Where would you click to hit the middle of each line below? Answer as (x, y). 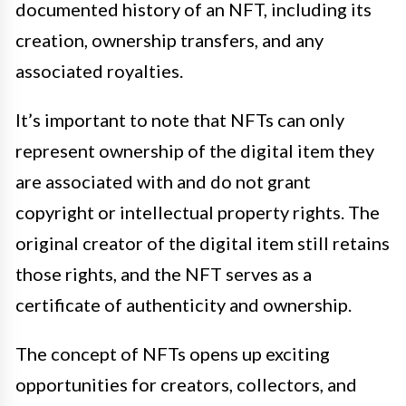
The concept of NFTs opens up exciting (173, 353)
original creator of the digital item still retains (203, 242)
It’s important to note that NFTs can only (180, 119)
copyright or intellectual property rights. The (198, 212)
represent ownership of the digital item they (195, 150)
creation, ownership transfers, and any (169, 39)
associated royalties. (99, 70)
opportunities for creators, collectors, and (186, 384)
